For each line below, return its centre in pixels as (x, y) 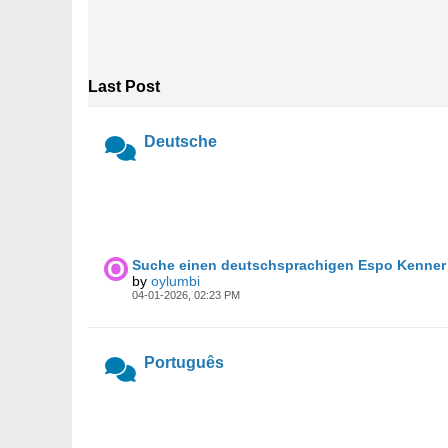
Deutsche (180, 141)
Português (184, 362)
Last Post (124, 86)
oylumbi (175, 281)
